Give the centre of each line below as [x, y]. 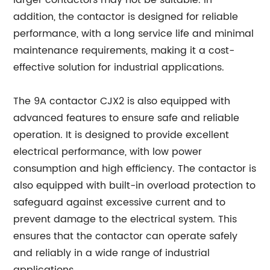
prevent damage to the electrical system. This [125, 219]
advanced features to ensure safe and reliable [127, 118]
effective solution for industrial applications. [119, 67]
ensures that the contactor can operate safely [126, 236]
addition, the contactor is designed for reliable [126, 17]
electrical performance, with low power [108, 152]
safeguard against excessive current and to [120, 202]
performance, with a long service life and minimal [134, 34]
